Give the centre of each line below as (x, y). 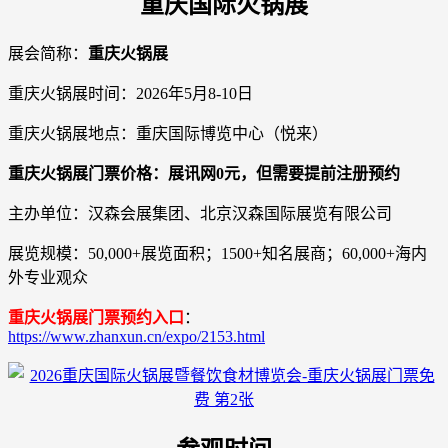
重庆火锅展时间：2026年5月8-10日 (130, 93)
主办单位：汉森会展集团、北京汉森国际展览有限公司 (200, 213)
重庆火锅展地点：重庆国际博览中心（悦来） (168, 133)
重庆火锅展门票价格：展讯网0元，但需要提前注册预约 (204, 173)
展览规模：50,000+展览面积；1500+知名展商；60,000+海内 (217, 253)
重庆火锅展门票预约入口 (96, 317)
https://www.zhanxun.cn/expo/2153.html (136, 336)
